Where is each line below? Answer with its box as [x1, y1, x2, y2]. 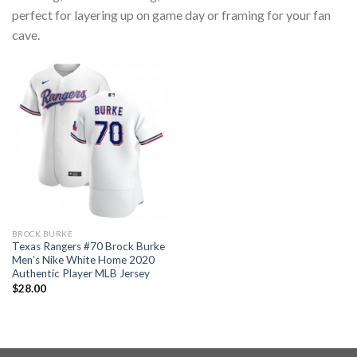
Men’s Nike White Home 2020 [11, 253, 155, 267]
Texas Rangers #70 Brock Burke [11, 240, 165, 253]
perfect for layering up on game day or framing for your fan [12, 6, 331, 22]
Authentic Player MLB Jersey [11, 267, 150, 280]
